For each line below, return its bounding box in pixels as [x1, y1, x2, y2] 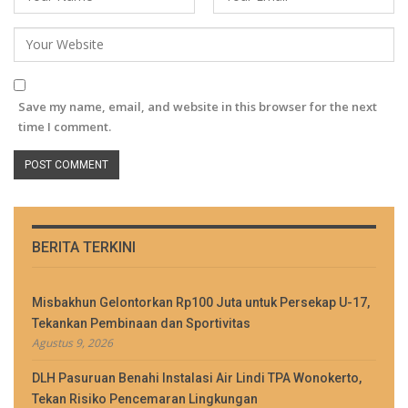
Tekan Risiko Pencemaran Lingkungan [32, 391, 258, 406]
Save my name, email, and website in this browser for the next [18, 97, 377, 115]
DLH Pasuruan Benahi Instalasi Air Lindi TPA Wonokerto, [32, 370, 362, 385]
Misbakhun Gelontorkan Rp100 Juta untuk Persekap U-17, [32, 294, 370, 310]
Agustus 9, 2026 [32, 334, 113, 351]
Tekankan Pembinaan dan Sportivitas [32, 315, 250, 331]
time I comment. [18, 117, 111, 135]
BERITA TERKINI [32, 238, 136, 256]
